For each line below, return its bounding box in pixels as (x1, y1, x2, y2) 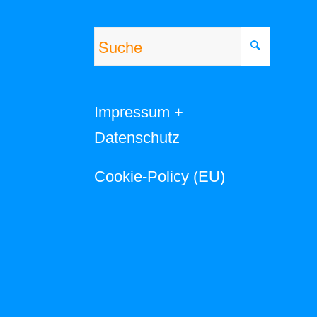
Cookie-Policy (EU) (93, 167, 225, 185)
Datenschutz (93, 129, 180, 147)
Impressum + (93, 103, 183, 122)
